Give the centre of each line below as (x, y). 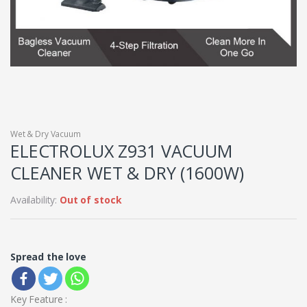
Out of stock (91, 200)
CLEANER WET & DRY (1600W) (127, 173)
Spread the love (48, 257)
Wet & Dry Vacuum (46, 134)
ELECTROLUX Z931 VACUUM (121, 151)
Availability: (35, 200)
